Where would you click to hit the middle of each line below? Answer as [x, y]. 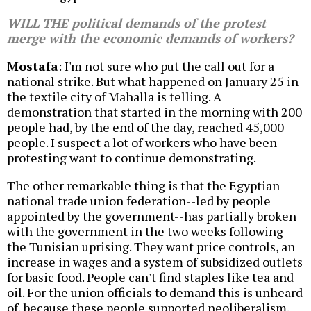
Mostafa [33, 66]
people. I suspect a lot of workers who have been [142, 143]
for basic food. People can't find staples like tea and [150, 277]
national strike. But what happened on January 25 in [153, 82]
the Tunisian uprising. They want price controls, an [151, 247]
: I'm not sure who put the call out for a [166, 66]
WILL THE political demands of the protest [136, 23]
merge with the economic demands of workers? [150, 39]
